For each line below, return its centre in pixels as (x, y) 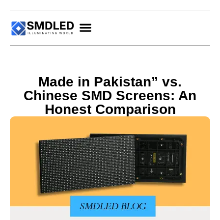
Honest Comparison (110, 109)
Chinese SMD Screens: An (110, 95)
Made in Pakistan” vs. (110, 82)
